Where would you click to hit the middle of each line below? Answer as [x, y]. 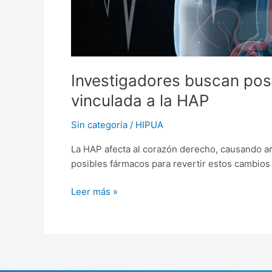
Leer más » [94, 192]
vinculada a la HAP [140, 100]
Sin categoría [99, 124]
